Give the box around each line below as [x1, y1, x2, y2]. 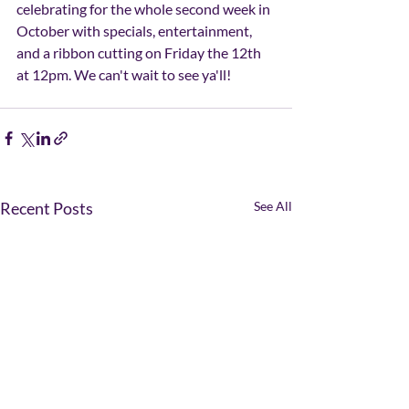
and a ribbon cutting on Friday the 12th [16, 43, 264, 61]
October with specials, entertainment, [16, 21, 255, 39]
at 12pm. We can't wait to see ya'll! [16, 65, 234, 83]
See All [254, 197, 292, 214]
